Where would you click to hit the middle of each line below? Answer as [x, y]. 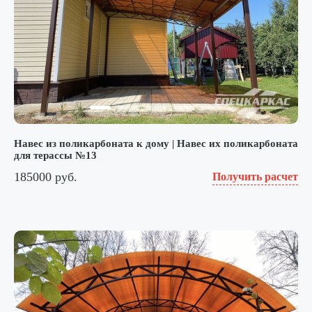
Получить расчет [255, 177]
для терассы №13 [55, 156]
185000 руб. [46, 177]
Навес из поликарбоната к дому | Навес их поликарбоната [156, 144]
